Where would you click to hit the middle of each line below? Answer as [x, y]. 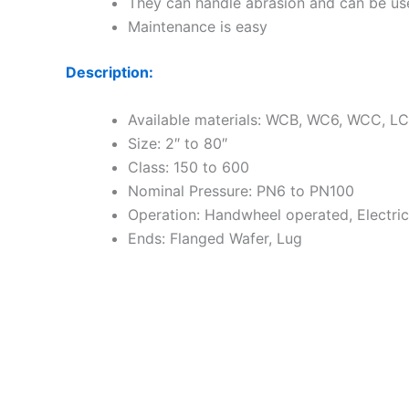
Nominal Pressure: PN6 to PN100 [241, 190]
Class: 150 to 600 [189, 167]
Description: [110, 73]
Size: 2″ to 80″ [178, 143]
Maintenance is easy [198, 27]
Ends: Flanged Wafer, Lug [215, 238]
